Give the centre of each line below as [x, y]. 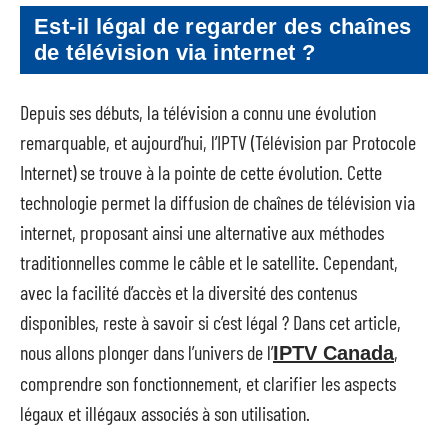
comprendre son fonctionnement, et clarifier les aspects [208, 382]
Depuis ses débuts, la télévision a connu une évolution [198, 111]
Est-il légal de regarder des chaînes [223, 26]
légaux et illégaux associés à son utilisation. [165, 412]
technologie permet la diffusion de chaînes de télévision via [217, 201]
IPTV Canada [333, 352]
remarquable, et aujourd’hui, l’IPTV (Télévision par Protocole [218, 141]
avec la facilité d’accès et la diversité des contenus [188, 291]
